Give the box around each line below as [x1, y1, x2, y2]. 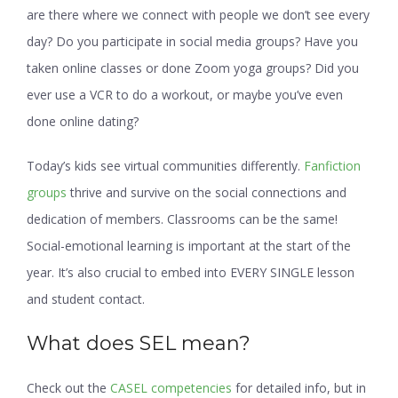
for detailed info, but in [232, 379, 366, 396]
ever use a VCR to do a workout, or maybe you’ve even [27, 86, 343, 103]
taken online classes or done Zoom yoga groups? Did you [27, 60, 359, 76]
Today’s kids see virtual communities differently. [27, 157, 304, 174]
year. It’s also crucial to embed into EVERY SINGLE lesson [27, 264, 354, 281]
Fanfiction [304, 157, 361, 174]
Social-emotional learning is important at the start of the [27, 237, 351, 254]
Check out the [27, 379, 110, 396]
